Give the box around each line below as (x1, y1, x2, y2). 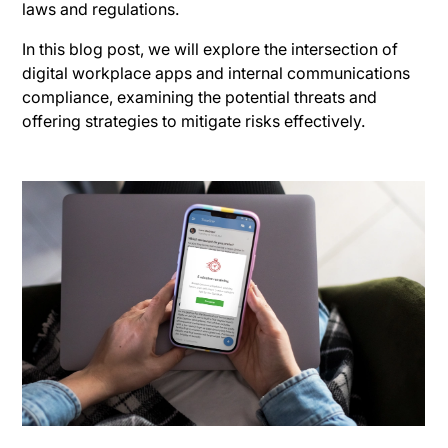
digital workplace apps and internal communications (22, 62, 411, 83)
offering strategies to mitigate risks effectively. (22, 110, 366, 131)
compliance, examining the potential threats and (22, 86, 378, 107)
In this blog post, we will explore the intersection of (22, 38, 399, 59)
